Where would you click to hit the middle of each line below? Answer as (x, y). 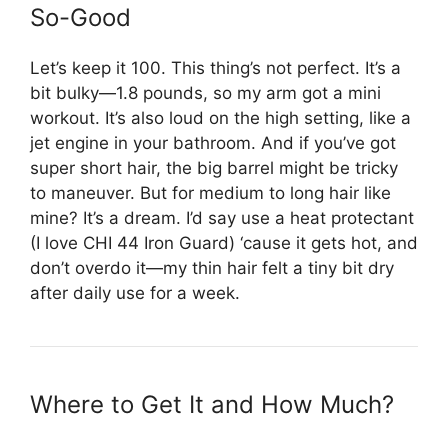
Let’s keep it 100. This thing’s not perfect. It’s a (215, 68)
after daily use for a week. (135, 293)
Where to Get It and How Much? (212, 405)
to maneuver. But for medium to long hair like (210, 193)
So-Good (80, 18)
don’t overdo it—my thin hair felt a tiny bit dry (212, 268)
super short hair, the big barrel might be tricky (214, 168)
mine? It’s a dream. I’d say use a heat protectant (222, 218)
